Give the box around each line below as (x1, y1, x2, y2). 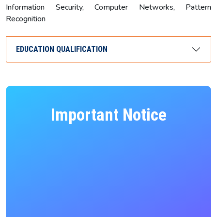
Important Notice (50, 105, 167, 125)
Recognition (6, 13, 46, 24)
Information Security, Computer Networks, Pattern (6, 1, 211, 13)
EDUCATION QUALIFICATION (16, 45, 108, 54)
